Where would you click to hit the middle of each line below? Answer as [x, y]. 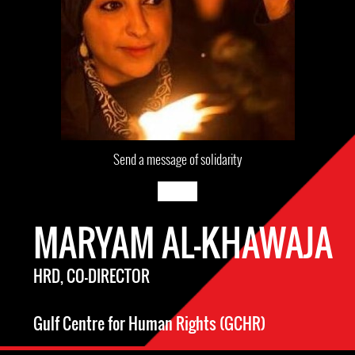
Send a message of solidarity [177, 159]
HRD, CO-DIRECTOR [92, 276]
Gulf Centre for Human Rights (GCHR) [149, 323]
